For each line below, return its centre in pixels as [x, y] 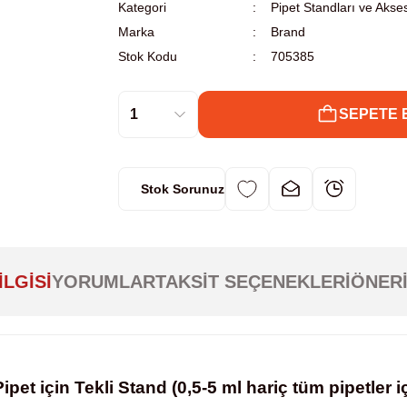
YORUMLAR [104, 282]
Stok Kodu [148, 56]
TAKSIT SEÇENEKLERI [253, 282]
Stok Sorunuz [183, 189]
